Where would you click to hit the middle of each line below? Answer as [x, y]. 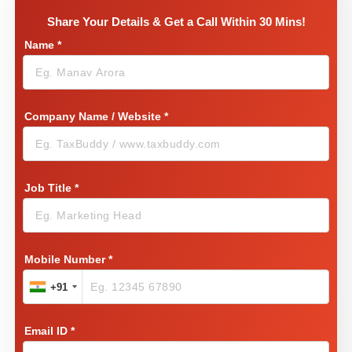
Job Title [49, 188]
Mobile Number [66, 259]
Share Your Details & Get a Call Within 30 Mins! [176, 22]
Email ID [48, 331]
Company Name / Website [94, 116]
